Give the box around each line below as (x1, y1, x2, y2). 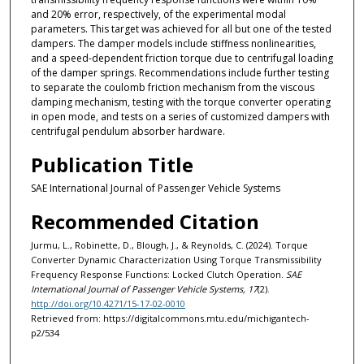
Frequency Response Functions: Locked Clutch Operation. (30, 268, 286, 281)
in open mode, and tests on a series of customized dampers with (30, 109, 330, 123)
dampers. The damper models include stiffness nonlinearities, (30, 36, 316, 50)
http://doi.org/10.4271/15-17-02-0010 (30, 297, 185, 310)
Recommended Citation (30, 208, 259, 236)
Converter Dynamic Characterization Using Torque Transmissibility (30, 253, 322, 266)
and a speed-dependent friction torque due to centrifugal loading (30, 50, 333, 65)
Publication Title (30, 151, 193, 179)
